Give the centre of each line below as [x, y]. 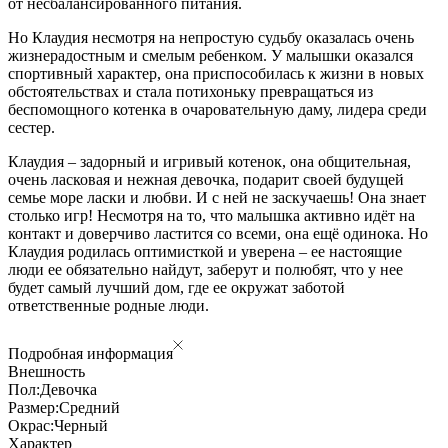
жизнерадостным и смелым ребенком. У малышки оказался [210, 55]
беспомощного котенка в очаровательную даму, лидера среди [217, 109]
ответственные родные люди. [108, 305]
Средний [89, 407]
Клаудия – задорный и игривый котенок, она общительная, [209, 161]
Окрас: [31, 425]
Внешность [46, 371]
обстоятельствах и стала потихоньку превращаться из [190, 91]
